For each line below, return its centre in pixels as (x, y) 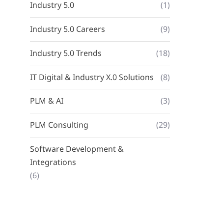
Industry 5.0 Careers (68, 29)
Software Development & (77, 149)
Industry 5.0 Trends (66, 53)
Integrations (53, 162)
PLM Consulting (59, 125)
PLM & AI (47, 101)
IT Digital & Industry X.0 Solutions (92, 77)
